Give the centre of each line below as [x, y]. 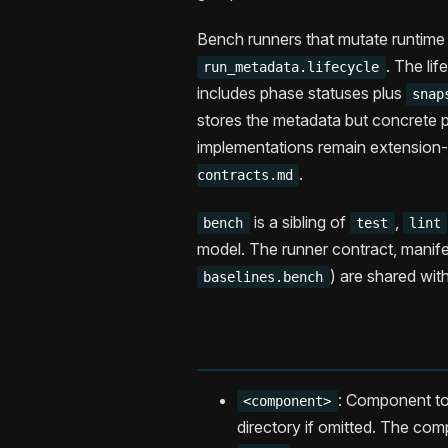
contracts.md [245, 175]
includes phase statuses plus [301, 93]
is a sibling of [299, 222]
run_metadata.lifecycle [291, 67]
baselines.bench [263, 277]
